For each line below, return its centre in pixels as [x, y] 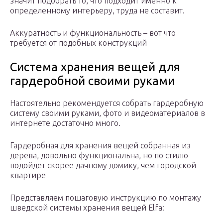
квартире [28, 175]
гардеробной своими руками [92, 81]
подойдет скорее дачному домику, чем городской [103, 166]
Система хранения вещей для [95, 67]
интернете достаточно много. [65, 123]
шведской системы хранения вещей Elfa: [87, 208]
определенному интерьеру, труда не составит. [97, 11]
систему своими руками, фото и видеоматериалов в [108, 113]
